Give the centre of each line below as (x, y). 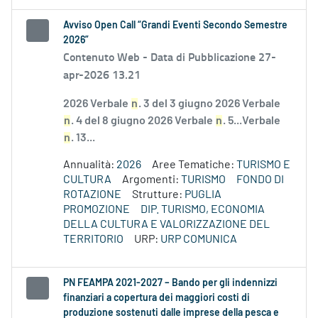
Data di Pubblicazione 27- (213, 57)
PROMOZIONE (97, 210)
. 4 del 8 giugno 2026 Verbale (143, 121)
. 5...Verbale (252, 121)
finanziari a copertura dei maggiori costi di (157, 298)
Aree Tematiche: (194, 165)
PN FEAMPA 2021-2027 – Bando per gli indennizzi (170, 284)
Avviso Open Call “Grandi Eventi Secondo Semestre (175, 26)
